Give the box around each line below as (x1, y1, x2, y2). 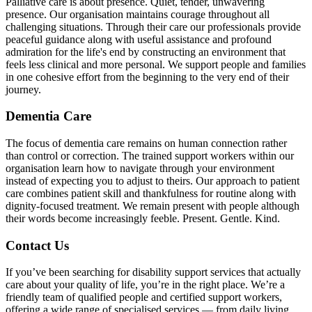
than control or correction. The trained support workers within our (6, 150, 294, 162)
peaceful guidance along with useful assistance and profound (6, 33, 272, 45)
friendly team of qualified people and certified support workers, (6, 291, 282, 304)
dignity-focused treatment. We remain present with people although (6, 200, 299, 212)
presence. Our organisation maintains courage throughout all (6, 8, 270, 20)
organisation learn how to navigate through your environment (6, 162, 274, 174)
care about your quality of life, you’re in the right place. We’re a (6, 279, 285, 291)
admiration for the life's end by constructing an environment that (6, 45, 286, 58)
